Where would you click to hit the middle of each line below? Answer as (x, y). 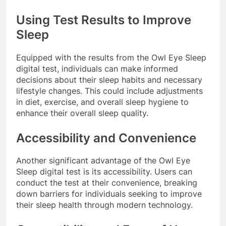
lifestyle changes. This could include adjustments (109, 91)
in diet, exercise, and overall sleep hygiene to (102, 102)
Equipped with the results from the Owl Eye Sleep (111, 57)
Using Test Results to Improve (104, 20)
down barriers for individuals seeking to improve (109, 194)
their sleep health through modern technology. (104, 205)
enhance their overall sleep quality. (82, 113)
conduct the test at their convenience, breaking (107, 183)
